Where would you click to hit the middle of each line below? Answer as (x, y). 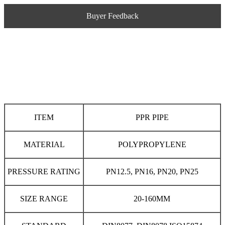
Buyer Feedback (113, 16)
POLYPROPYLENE (152, 144)
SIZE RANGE (44, 199)
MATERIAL (44, 144)
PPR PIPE (152, 117)
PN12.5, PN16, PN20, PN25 (152, 172)
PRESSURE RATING (44, 172)
